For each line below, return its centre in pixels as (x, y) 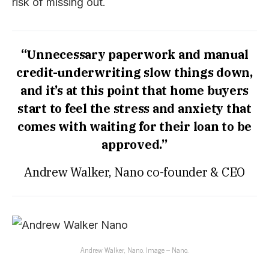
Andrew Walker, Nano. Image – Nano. (134, 249)
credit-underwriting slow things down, (134, 72)
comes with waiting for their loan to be (134, 126)
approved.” (134, 144)
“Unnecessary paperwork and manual (134, 54)
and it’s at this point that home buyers (134, 90)
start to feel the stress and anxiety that (134, 108)
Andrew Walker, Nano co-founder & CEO (134, 172)
